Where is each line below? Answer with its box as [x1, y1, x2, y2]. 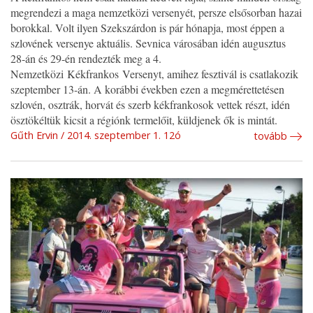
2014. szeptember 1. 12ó [67, 129, 181, 143]
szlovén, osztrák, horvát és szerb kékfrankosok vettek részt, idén [10, 97, 290, 112]
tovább [254, 129, 287, 143]
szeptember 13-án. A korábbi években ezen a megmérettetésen [10, 82, 284, 97]
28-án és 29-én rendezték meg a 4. [10, 51, 161, 66]
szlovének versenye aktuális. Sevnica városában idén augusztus [10, 36, 286, 51]
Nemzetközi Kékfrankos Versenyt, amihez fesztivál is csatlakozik [10, 66, 298, 82]
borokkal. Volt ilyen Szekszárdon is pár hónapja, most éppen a [10, 20, 284, 36]
